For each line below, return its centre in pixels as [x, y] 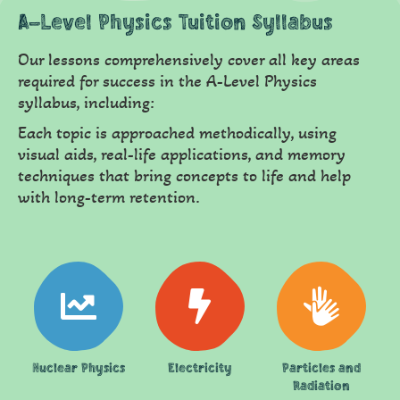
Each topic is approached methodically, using [177, 133]
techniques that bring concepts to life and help [184, 176]
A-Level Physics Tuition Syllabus [175, 23]
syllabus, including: [86, 103]
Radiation [321, 386]
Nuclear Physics [78, 368]
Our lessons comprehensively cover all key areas [189, 60]
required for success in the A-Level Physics [167, 82]
